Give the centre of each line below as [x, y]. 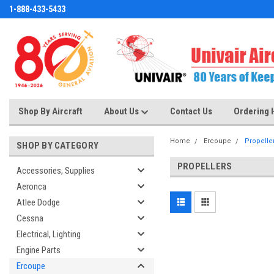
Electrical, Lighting [49, 234]
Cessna [30, 218]
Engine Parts [39, 250]
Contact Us [191, 111]
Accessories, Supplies [56, 171]
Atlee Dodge [38, 202]
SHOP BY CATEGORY [57, 146]
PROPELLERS [205, 166]
